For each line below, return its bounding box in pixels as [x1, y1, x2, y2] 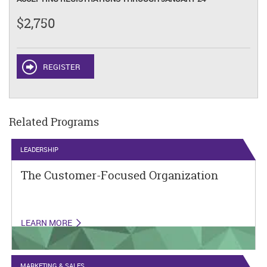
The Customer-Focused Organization [21, 167, 219, 184]
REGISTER [43, 61, 81, 73]
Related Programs [9, 114, 99, 130]
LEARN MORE [21, 217, 73, 229]
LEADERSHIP [20, 145, 59, 154]
